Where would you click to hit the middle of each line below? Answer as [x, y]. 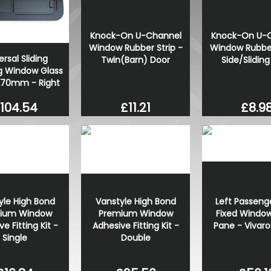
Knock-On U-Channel [135, 36]
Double [135, 237]
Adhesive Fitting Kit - [135, 225]
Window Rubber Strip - [135, 48]
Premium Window [135, 213]
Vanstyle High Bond [135, 201]
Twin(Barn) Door [135, 60]
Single [15, 237]
